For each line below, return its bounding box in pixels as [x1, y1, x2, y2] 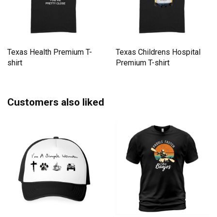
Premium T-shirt [116, 58, 170, 68]
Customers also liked [7, 96, 104, 108]
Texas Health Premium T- [7, 47, 92, 57]
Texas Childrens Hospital [116, 47, 201, 57]
